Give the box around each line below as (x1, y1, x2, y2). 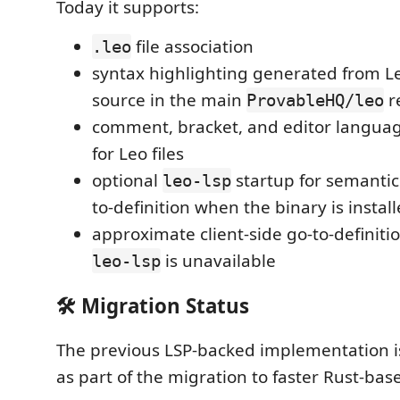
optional (92, 169, 162, 192)
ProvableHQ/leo (246, 90, 384, 110)
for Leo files (92, 142, 184, 165)
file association (131, 35, 254, 58)
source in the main (92, 88, 246, 112)
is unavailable (161, 249, 276, 272)
